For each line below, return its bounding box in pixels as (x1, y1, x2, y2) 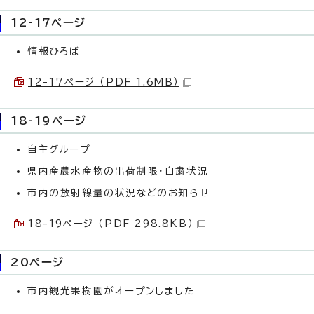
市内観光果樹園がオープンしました (27, 286, 195, 296)
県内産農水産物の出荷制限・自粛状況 (27, 166, 209, 176)
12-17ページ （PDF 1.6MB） (28, 77, 179, 87)
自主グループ (27, 144, 90, 154)
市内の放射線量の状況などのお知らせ (27, 188, 210, 198)
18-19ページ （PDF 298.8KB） (28, 219, 194, 228)
